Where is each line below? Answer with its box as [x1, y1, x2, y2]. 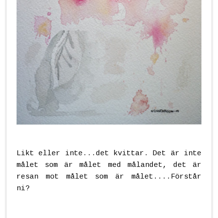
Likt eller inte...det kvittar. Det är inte [17, 149, 201, 158]
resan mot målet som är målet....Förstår [17, 173, 201, 182]
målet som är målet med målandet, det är [17, 161, 201, 170]
